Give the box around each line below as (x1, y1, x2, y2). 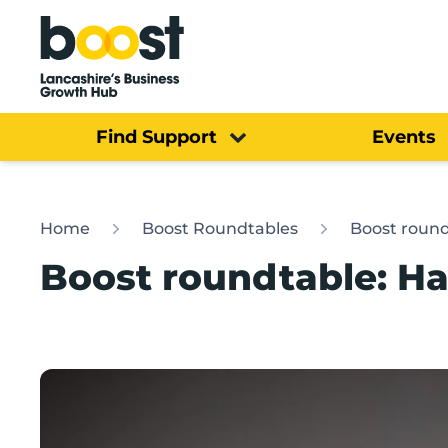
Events (371, 125, 436, 148)
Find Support (96, 125, 217, 148)
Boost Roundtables (142, 218, 298, 238)
